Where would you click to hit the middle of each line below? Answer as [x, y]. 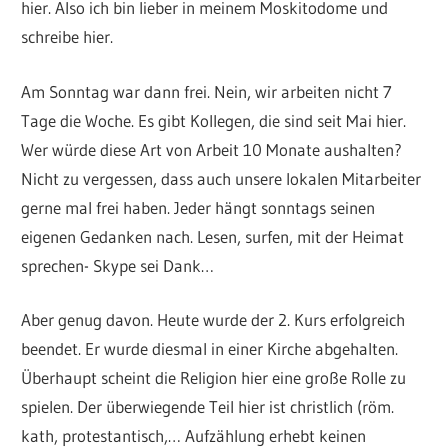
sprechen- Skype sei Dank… [118, 265]
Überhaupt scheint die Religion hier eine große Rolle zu [214, 378]
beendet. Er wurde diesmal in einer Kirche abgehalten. [210, 349]
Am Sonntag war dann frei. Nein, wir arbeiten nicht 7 [207, 91]
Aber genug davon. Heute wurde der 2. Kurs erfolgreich [213, 320]
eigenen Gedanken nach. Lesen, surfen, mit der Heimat [213, 236]
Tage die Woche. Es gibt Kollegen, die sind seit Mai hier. [214, 120]
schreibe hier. [67, 37]
